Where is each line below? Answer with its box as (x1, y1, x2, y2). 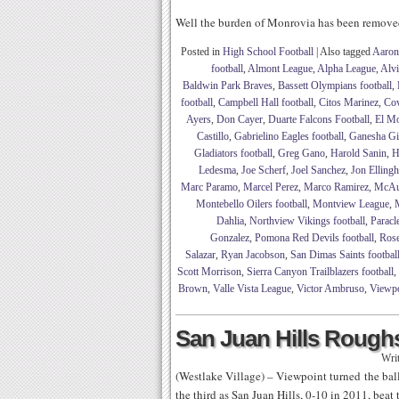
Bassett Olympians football (278, 79, 392, 92)
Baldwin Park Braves (183, 79, 273, 92)
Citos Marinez (319, 96, 379, 109)
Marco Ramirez (304, 181, 369, 193)
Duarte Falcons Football (268, 113, 370, 126)
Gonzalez (210, 232, 249, 244)
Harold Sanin (330, 147, 387, 159)
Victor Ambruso (297, 282, 364, 295)
